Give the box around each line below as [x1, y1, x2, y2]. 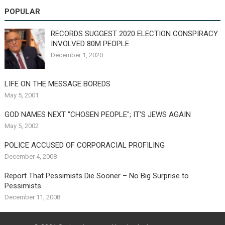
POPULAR [4, 7, 40, 16]
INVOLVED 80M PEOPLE [50, 39, 129, 48]
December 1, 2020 [50, 51, 103, 59]
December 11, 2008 [4, 193, 60, 201]
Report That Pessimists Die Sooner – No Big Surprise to [4, 171, 189, 180]
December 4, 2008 [4, 152, 57, 160]
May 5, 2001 [4, 91, 39, 99]
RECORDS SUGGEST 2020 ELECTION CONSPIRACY [50, 29, 218, 38]
